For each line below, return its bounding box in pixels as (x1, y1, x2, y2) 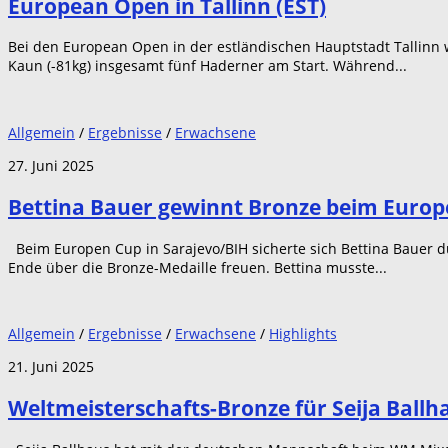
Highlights (269, 323, 337, 343)
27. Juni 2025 (8, 155, 94, 175)
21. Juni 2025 (8, 356, 94, 376)
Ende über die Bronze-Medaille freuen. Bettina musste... (8, 257, 387, 277)
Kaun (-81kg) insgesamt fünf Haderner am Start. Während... (8, 56, 407, 76)
